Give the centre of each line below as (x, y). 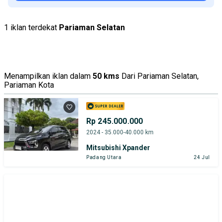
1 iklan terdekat (30, 27)
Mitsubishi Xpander (118, 147)
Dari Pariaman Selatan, (160, 76)
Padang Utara (104, 157)
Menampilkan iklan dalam (47, 76)
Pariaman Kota (29, 85)
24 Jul (202, 157)
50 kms (106, 76)
